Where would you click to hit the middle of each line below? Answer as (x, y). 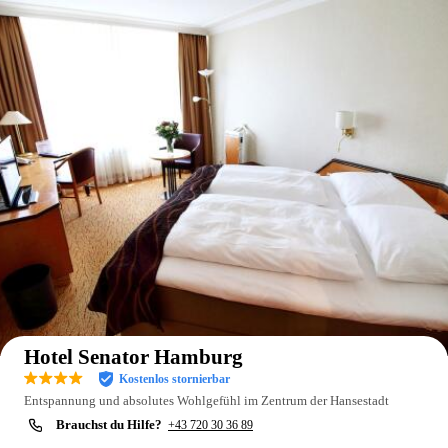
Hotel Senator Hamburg (133, 357)
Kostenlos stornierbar (174, 379)
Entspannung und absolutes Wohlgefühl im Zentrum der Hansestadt (206, 400)
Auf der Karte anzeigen (363, 310)
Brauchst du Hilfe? (109, 424)
